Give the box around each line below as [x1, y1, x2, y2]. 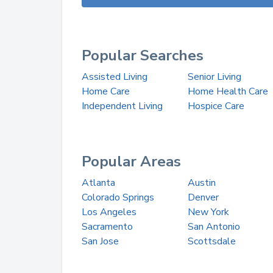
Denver [187, 191, 219, 204]
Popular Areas [82, 152, 181, 171]
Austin [187, 176, 216, 190]
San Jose [82, 235, 119, 248]
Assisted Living [82, 70, 147, 83]
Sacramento [82, 220, 133, 233]
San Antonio [187, 220, 240, 233]
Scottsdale [187, 235, 236, 248]
